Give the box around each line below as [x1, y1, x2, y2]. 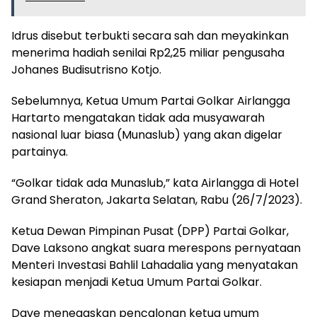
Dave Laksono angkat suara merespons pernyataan [11, 239, 301, 256]
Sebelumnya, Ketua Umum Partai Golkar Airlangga [11, 92, 290, 109]
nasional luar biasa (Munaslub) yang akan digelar [11, 126, 282, 143]
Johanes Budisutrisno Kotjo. [11, 61, 161, 78]
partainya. [11, 143, 68, 160]
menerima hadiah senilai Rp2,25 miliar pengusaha [11, 44, 284, 61]
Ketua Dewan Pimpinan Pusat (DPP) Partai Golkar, [11, 222, 289, 239]
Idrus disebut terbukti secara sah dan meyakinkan [11, 27, 289, 44]
